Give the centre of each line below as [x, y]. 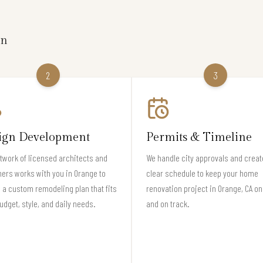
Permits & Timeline [199, 137]
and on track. [168, 203]
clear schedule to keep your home [202, 173]
